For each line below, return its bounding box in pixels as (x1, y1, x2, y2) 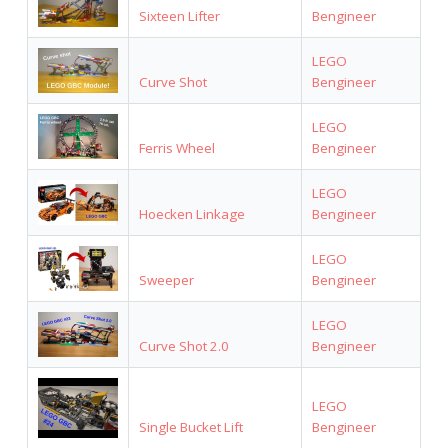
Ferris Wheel (138, 138, 215, 157)
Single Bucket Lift (138, 417, 243, 436)
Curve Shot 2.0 (138, 336, 229, 355)
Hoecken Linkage (138, 204, 245, 223)
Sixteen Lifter (138, 6, 220, 25)
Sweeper (138, 270, 194, 289)
